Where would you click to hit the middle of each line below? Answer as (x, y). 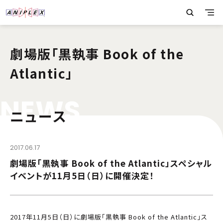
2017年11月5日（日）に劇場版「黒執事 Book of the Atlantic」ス (109, 217)
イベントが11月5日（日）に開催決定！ (82, 175)
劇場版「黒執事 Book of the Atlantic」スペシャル (111, 163)
